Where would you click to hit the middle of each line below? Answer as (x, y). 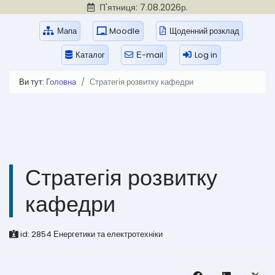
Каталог (90, 55)
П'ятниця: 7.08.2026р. (142, 7)
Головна (61, 82)
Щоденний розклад (204, 31)
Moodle (125, 31)
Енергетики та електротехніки (108, 234)
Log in (206, 55)
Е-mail (150, 55)
